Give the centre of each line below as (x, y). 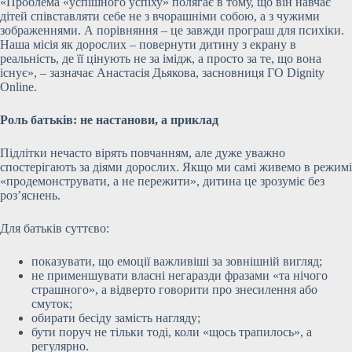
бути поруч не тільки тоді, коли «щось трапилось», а (172, 332)
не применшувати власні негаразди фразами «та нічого (180, 275)
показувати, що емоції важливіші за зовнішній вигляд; (177, 261)
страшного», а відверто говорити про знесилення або (174, 290)
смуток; (52, 304)
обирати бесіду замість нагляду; (116, 318)
